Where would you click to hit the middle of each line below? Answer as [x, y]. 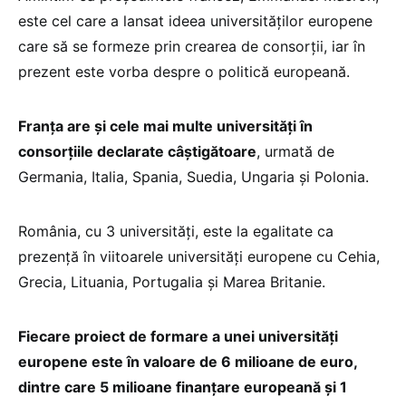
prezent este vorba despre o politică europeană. [184, 72]
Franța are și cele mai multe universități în [165, 126]
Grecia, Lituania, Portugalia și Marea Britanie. [172, 282]
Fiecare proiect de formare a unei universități [178, 337]
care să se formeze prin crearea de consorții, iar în [192, 47]
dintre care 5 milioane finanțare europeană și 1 [183, 387]
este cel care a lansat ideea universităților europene [195, 21]
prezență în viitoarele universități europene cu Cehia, [199, 257]
